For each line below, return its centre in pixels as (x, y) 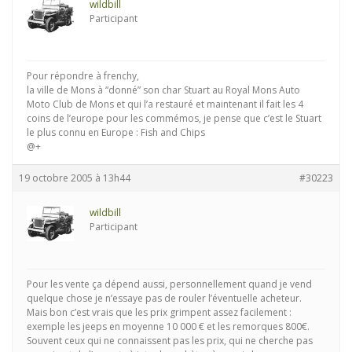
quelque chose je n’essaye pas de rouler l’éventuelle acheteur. (164, 298)
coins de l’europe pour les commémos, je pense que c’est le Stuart (174, 118)
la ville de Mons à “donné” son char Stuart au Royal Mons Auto (163, 90)
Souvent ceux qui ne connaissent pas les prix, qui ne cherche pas (170, 341)
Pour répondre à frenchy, (83, 76)
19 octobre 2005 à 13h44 (75, 178)
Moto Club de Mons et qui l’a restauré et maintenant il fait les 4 (165, 104)
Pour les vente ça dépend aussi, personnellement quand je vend (169, 284)
